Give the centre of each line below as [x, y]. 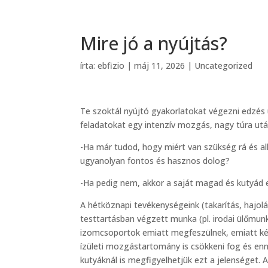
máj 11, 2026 [160, 66]
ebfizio [111, 66]
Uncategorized [224, 66]
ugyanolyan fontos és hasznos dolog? [155, 160]
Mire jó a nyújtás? [154, 43]
